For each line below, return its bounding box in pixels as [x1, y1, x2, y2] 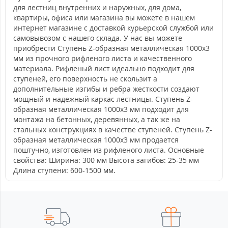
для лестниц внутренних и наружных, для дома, [13, 3, 181, 12]
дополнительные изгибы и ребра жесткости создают [13, 84, 199, 94]
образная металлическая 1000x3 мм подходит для [13, 104, 189, 114]
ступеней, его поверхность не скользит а [13, 74, 157, 83]
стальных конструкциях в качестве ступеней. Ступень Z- [13, 125, 212, 134]
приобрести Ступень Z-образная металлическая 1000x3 [13, 43, 210, 53]
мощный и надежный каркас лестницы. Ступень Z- [13, 94, 193, 104]
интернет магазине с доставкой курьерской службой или [13, 23, 214, 33]
